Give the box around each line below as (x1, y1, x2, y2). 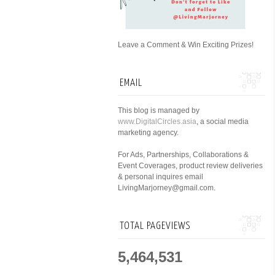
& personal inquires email (118, 172, 203, 181)
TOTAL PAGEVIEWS (120, 221, 191, 231)
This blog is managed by (118, 106, 199, 115)
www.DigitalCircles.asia (118, 117, 196, 126)
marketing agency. (118, 128, 179, 137)
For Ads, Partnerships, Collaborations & (118, 150, 249, 159)
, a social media (196, 117, 249, 126)
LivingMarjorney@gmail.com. (118, 184, 215, 192)
